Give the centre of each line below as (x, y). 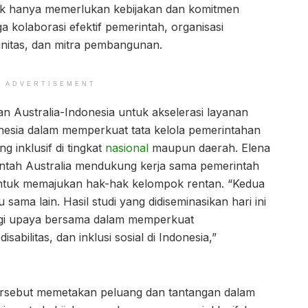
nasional (127, 148)
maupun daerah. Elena (209, 148)
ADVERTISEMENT (51, 84)
